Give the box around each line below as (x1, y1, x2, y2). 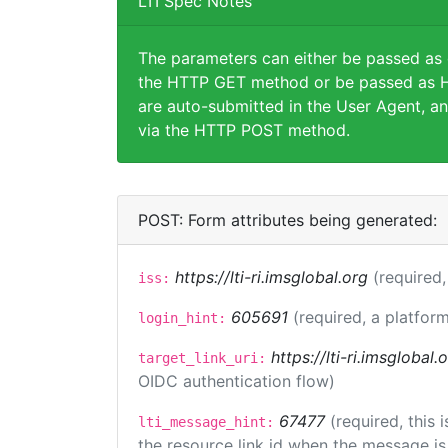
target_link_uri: (138, 350, 266, 366)
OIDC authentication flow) (138, 371, 335, 391)
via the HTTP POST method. (138, 120, 350, 140)
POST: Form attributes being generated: (138, 210, 437, 230)
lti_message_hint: (138, 414, 274, 430)
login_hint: (138, 310, 226, 326)
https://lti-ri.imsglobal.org (175, 267, 368, 287)
